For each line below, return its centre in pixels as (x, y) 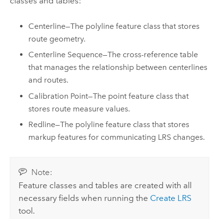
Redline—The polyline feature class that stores (109, 125)
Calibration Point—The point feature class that (109, 96)
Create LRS (171, 198)
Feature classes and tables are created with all (105, 185)
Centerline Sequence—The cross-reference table (113, 55)
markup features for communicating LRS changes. (117, 137)
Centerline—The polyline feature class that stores (114, 26)
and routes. (49, 80)
